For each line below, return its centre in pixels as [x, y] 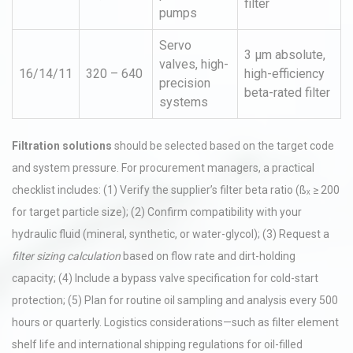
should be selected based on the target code [223, 146]
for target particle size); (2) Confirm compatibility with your [157, 212]
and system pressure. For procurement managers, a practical [163, 168]
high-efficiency [284, 74]
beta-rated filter [287, 93]
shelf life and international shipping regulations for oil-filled [157, 344]
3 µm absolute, [285, 55]
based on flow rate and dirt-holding [208, 256]
